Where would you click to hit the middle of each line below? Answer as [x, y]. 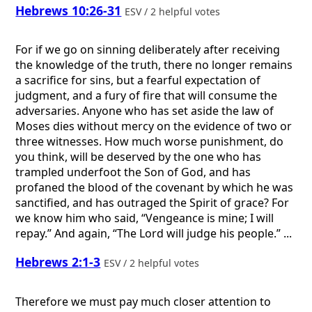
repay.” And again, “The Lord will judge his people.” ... [154, 234]
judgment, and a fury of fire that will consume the [147, 96]
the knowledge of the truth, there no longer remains [154, 65]
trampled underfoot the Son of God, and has [133, 172]
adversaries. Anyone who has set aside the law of [145, 111]
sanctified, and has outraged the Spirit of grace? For [153, 203]
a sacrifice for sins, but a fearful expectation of [138, 80]
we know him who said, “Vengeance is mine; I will [145, 218]
